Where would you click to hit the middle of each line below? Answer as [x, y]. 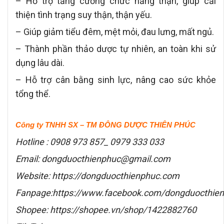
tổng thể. [33, 94]
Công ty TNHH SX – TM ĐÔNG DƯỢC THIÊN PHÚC [105, 125]
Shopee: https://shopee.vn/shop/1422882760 [106, 209]
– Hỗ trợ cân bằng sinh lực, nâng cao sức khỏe [116, 80]
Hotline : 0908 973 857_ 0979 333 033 [90, 141]
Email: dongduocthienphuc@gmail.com [93, 158]
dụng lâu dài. [40, 63]
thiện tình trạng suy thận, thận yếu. [84, 15]
